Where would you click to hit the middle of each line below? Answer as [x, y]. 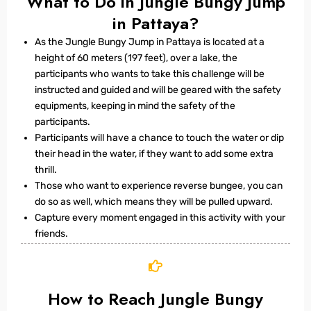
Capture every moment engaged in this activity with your [160, 218]
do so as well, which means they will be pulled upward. [155, 202]
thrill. [46, 170]
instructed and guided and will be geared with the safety [158, 90]
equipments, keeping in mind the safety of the [135, 106]
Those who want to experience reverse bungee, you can [159, 186]
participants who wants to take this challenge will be [150, 74]
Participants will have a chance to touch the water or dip [159, 138]
